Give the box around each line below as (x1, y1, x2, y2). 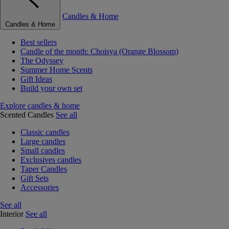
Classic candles (20, 128, 70, 136)
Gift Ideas (20, 75, 52, 83)
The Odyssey (20, 56, 63, 65)
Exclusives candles (20, 155, 81, 164)
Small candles (20, 146, 65, 155)
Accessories (20, 183, 59, 192)
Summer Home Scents (20, 65, 93, 74)
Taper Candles (20, 165, 67, 173)
